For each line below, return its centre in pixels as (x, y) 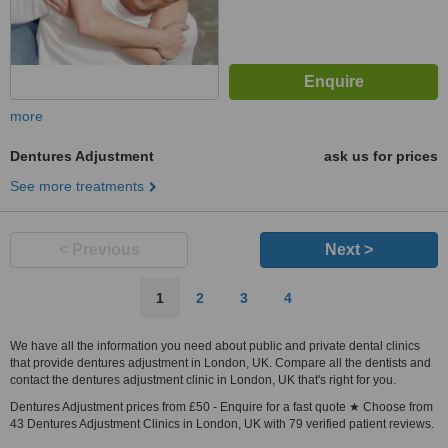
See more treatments (77, 186)
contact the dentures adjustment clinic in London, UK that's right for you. (203, 380)
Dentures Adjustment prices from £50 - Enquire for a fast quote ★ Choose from (221, 407)
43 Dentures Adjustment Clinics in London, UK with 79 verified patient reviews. (222, 424)
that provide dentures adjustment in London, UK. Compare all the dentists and (220, 363)
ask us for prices (381, 156)
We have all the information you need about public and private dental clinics (215, 346)
